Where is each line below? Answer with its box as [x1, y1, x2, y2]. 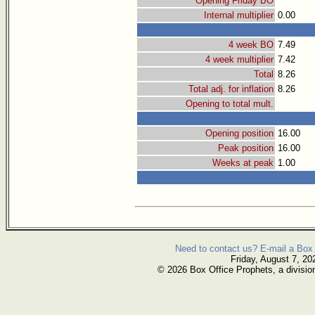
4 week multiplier [205, 54, 274, 65]
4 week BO [229, 39, 274, 51]
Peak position [218, 143, 274, 154]
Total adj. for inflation [188, 84, 274, 95]
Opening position [205, 128, 274, 139]
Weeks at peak [212, 157, 274, 169]
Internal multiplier [204, 10, 274, 21]
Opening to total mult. [186, 98, 274, 110]
